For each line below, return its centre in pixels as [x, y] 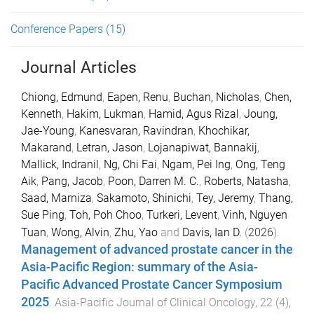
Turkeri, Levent [182, 215]
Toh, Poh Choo [105, 215]
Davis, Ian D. [212, 232]
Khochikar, [224, 131]
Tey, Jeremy [225, 198]
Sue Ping [43, 215]
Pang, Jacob [72, 181]
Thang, [276, 198]
